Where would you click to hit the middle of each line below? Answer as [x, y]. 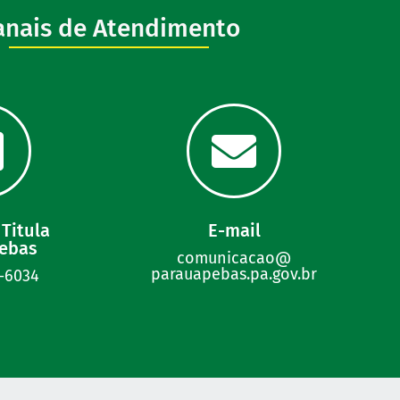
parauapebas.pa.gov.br [234, 275]
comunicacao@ [234, 258]
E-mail [234, 231]
